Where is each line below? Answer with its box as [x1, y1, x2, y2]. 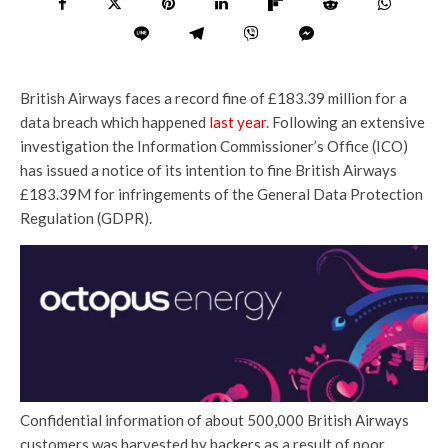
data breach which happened [20, 112, 209, 131]
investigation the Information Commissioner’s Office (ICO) [20, 136, 408, 155]
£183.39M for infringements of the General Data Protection [20, 184, 423, 203]
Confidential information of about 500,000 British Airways [20, 410, 409, 429]
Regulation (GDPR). [20, 208, 152, 227]
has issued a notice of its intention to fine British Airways [20, 160, 397, 179]
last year [209, 112, 266, 131]
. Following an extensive [266, 112, 425, 131]
